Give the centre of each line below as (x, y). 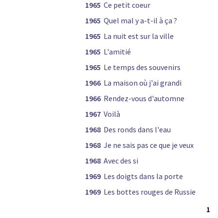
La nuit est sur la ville (139, 36)
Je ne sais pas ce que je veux (149, 145)
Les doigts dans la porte (143, 176)
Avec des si (121, 161)
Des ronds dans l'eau (137, 130)
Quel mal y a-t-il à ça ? (140, 21)
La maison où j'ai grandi (143, 83)
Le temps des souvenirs (142, 67)
